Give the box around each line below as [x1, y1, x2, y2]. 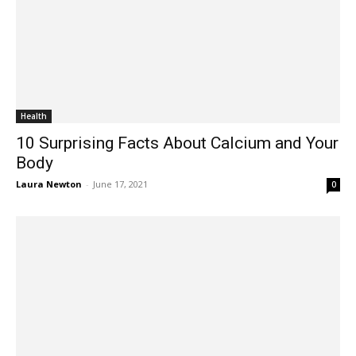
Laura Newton [16, 177, 82, 190]
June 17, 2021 [93, 177, 148, 190]
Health [21, 110, 47, 122]
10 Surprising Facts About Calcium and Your [16, 133, 339, 153]
